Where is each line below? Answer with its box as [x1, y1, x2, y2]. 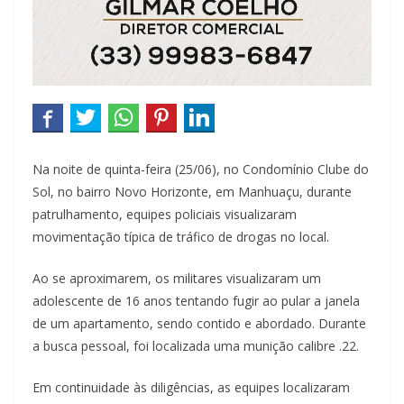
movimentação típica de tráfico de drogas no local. [32, 227, 329, 245]
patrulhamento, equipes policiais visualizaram [32, 205, 297, 223]
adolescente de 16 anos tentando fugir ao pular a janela [32, 291, 360, 309]
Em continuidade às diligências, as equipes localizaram [32, 378, 350, 396]
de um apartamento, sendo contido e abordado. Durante [32, 314, 366, 332]
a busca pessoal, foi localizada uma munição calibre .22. [32, 336, 359, 354]
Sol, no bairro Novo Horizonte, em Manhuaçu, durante [32, 182, 352, 200]
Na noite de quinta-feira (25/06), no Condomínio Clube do [32, 160, 369, 178]
